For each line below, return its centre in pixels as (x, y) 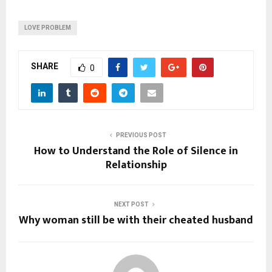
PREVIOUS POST (141, 135)
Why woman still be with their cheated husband (136, 220)
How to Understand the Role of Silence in (136, 151)
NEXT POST (131, 204)
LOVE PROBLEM (48, 27)
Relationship (136, 165)
